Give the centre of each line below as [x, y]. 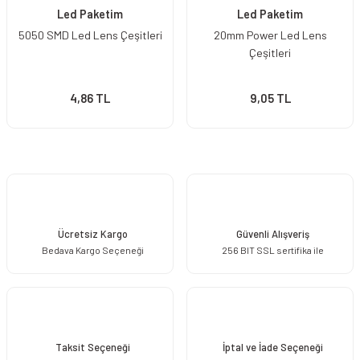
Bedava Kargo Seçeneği [92, 250]
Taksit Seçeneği [92, 347]
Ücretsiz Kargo [92, 233]
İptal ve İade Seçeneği [272, 347]
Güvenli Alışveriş [272, 233]
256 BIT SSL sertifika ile [272, 250]
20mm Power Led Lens [270, 35]
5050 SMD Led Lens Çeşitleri [90, 35]
